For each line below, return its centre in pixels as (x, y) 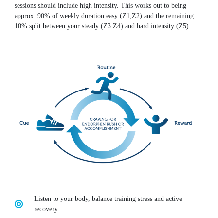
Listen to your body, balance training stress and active (108, 199)
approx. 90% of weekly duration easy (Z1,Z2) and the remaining (104, 15)
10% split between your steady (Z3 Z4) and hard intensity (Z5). (103, 26)
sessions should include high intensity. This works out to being (100, 5)
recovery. (46, 209)
